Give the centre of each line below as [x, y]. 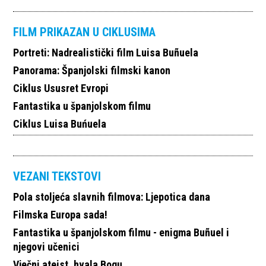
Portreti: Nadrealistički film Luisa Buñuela [106, 52]
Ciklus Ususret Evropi [61, 88]
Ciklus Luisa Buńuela [60, 123]
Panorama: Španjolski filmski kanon [92, 70]
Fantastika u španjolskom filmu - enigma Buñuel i [121, 232]
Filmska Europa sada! [61, 214]
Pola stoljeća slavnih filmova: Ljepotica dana [112, 197]
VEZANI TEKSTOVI [57, 176]
